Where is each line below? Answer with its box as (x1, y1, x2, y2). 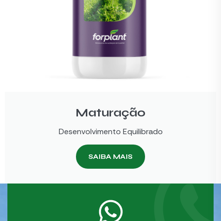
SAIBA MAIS (88, 152, 133, 161)
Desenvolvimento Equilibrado (58, 126, 163, 137)
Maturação (75, 106, 146, 120)
